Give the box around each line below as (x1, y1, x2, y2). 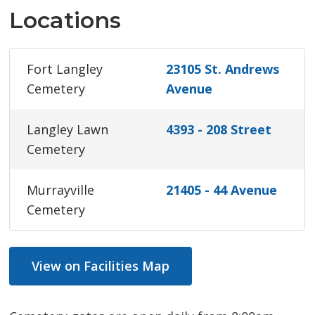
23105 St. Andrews (166, 60, 280, 78)
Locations (9, 6, 122, 34)
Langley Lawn (27, 121, 109, 139)
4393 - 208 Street (166, 121, 272, 139)
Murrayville (27, 181, 95, 199)
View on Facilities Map (32, 257, 170, 275)
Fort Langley (27, 60, 103, 78)
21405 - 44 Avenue (166, 181, 278, 199)
